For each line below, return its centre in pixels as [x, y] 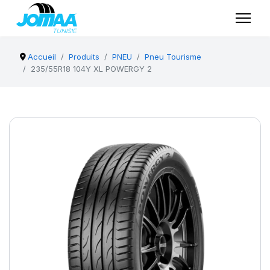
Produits [84, 57]
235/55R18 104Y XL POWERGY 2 [91, 69]
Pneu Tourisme [173, 57]
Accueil [42, 57]
